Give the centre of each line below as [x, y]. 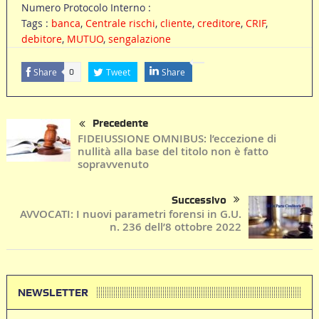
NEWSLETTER [53, 292]
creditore [219, 23]
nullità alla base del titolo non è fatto [173, 151]
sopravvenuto [113, 164]
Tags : [36, 23]
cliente [176, 23]
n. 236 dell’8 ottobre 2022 [176, 226]
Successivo [199, 200]
